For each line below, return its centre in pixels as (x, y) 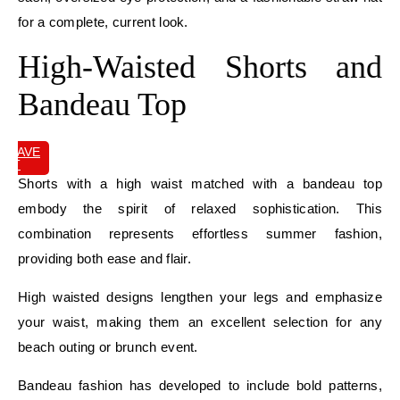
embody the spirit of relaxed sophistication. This (200, 208)
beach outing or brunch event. (108, 346)
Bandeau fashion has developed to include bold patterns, (200, 385)
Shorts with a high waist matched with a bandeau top (200, 183)
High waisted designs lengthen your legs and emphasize (200, 296)
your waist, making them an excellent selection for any (200, 321)
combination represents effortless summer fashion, (200, 233)
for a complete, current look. (103, 21)
